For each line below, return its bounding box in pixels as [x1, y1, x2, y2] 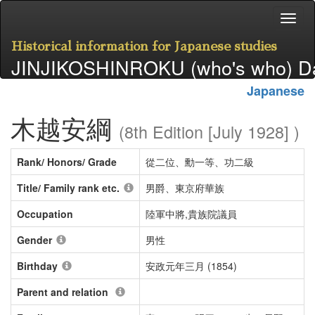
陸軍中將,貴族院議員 [146, 207, 237, 221]
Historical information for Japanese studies [11, 40, 277, 53]
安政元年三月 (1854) [146, 259, 237, 273]
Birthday [17, 259, 58, 273]
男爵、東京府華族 [146, 181, 224, 195]
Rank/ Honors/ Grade [17, 155, 117, 169]
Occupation [17, 207, 73, 221]
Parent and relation [17, 285, 111, 299]
